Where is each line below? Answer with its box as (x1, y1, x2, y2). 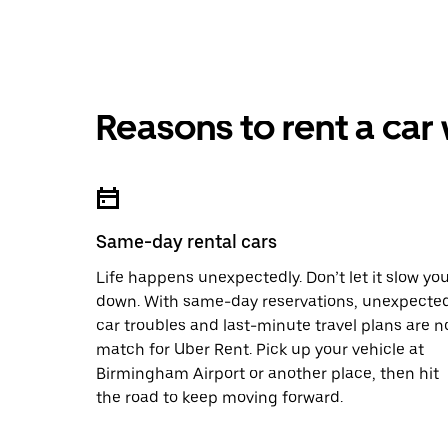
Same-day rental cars (96, 231, 277, 252)
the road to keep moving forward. (96, 388, 343, 407)
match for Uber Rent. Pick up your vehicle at (96, 340, 424, 359)
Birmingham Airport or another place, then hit (96, 364, 439, 383)
